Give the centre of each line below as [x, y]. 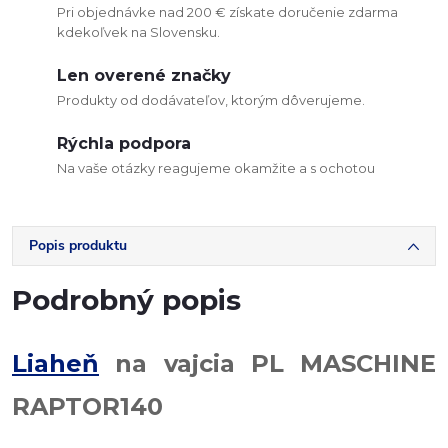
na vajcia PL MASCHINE [267, 363]
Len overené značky [144, 75]
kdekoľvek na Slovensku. [138, 32]
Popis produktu [78, 245]
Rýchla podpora [124, 143]
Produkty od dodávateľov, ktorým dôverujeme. [211, 100]
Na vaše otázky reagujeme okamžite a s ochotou [216, 168]
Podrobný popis [126, 300]
